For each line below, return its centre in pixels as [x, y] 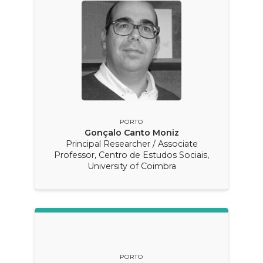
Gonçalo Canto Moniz [131, 133]
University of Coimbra [131, 166]
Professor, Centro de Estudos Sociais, [131, 155]
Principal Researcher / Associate [131, 144]
